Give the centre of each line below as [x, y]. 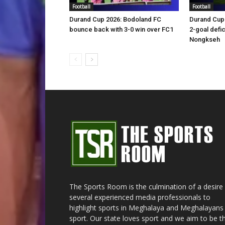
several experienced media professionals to [140, 197]
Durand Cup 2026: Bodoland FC [115, 19]
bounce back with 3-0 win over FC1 [121, 29]
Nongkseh [205, 39]
